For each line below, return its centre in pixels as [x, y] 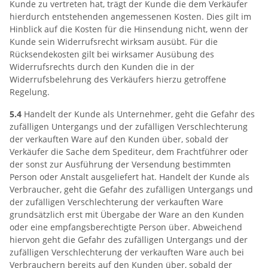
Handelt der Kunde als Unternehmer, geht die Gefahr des [138, 114]
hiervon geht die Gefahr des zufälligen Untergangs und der [129, 240]
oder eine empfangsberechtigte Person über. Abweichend [126, 227]
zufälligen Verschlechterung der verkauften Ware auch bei [127, 252]
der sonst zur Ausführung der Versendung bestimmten [120, 164]
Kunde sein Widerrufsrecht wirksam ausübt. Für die [114, 42]
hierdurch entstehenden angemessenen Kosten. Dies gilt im [130, 16]
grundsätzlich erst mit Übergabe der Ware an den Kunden [127, 214]
